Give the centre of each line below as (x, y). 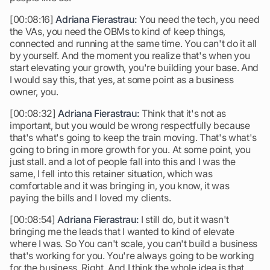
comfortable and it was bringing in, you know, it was (120, 186)
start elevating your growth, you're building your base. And (134, 67)
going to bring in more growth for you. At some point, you (130, 149)
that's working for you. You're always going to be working (132, 256)
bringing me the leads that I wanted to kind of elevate (122, 231)
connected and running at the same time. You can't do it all (133, 43)
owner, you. (34, 92)
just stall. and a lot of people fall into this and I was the (123, 162)
